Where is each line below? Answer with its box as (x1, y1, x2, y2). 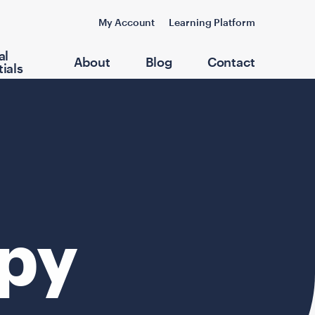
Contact (207, 53, 255, 70)
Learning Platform (168, 16, 255, 28)
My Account (98, 16, 155, 28)
